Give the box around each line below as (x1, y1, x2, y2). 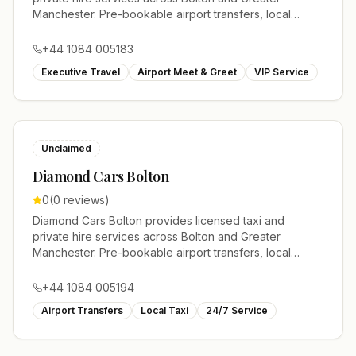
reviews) (60, 193, 110, 207)
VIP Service (254, 66, 309, 78)
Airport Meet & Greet (137, 66, 237, 78)
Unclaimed (41, 142, 91, 154)
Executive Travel (41, 66, 120, 78)
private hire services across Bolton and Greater (33, 230, 281, 243)
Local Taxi (141, 304, 188, 316)
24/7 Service (206, 304, 268, 316)
